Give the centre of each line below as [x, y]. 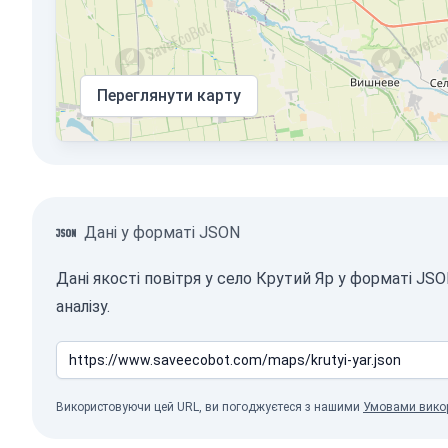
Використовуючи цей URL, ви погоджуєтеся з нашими [209, 407]
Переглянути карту [169, 95]
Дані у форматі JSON [162, 232]
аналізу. [83, 306]
